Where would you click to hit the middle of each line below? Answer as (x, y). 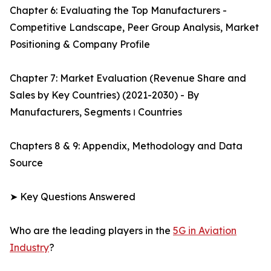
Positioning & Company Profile (80, 44)
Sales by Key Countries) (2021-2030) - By (104, 95)
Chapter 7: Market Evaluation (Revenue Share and (128, 78)
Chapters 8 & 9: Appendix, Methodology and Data (126, 146)
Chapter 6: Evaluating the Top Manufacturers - (118, 11)
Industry (29, 248)
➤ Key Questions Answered (73, 197)
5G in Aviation (205, 231)
